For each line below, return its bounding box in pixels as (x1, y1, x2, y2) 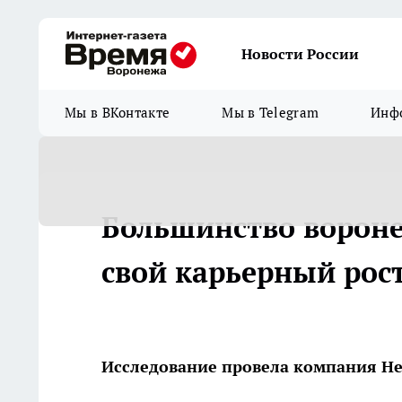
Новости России (241, 45, 359, 63)
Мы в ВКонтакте (65, 104, 170, 121)
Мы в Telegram (222, 104, 319, 121)
